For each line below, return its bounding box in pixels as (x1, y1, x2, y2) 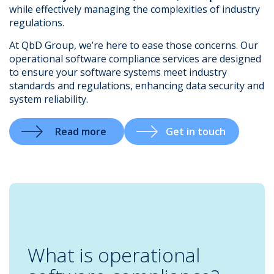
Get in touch (165, 125, 226, 138)
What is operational (28, 242, 200, 268)
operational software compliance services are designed (9, 52, 261, 65)
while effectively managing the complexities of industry (9, 2, 260, 16)
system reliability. (9, 92, 91, 106)
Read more (54, 125, 106, 138)
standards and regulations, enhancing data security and (9, 79, 264, 92)
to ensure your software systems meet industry (9, 65, 227, 79)
